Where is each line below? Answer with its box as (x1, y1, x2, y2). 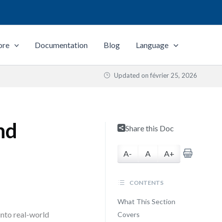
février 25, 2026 (150, 71, 197, 79)
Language (136, 40, 169, 50)
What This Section (117, 197, 175, 206)
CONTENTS (128, 179, 164, 186)
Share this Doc (125, 123, 174, 133)
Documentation (35, 40, 88, 50)
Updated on (112, 71, 150, 79)
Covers (117, 210, 140, 219)
